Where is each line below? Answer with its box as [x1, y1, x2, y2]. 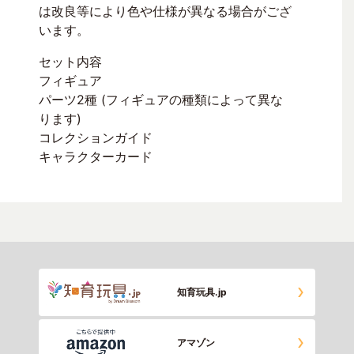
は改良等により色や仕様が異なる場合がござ [39, 3, 292, 20]
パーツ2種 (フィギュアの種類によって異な [39, 92, 283, 108]
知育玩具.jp [177, 286, 227, 299]
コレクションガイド [39, 130, 153, 146]
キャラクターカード [39, 149, 153, 165]
